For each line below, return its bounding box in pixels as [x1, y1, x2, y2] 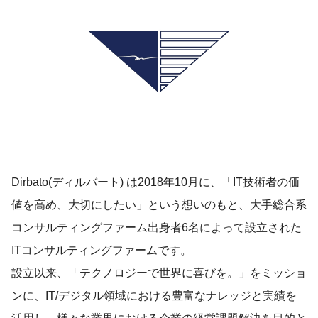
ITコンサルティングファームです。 [11, 244, 192, 256]
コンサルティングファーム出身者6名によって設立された [11, 221, 302, 234]
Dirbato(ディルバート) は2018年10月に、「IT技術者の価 [11, 176, 300, 188]
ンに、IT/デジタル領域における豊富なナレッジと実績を [11, 290, 297, 302]
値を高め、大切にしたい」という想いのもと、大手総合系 [11, 199, 307, 211]
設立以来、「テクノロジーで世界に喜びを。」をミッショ [11, 267, 307, 279]
